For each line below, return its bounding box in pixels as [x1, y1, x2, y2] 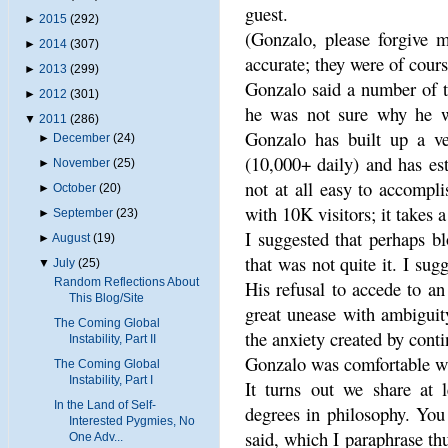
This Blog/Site [68, 290, 144, 305]
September [53, 206, 114, 221]
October [53, 181, 97, 196]
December [53, 131, 111, 146]
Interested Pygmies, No [68, 413, 195, 428]
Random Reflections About [53, 274, 199, 289]
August [52, 231, 91, 246]
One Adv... [68, 429, 123, 444]
